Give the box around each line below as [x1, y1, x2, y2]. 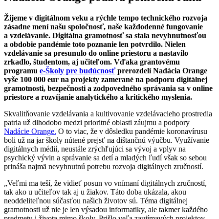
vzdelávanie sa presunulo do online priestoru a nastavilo [4, 48, 188, 57]
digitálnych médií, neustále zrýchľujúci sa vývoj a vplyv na [4, 144, 186, 153]
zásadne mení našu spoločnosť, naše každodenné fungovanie [4, 22, 203, 31]
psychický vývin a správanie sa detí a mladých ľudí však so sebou [4, 153, 207, 162]
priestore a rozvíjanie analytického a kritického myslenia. [4, 92, 192, 101]
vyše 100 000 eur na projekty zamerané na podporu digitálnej [4, 75, 207, 84]
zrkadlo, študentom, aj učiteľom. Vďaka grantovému [4, 57, 180, 66]
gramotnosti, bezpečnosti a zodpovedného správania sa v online [4, 84, 213, 92]
